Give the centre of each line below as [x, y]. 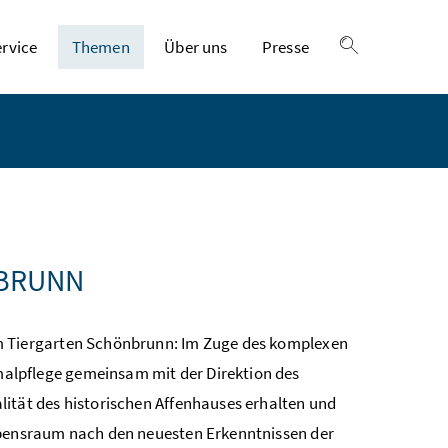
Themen [100, 47]
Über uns [196, 47]
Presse [285, 47]
